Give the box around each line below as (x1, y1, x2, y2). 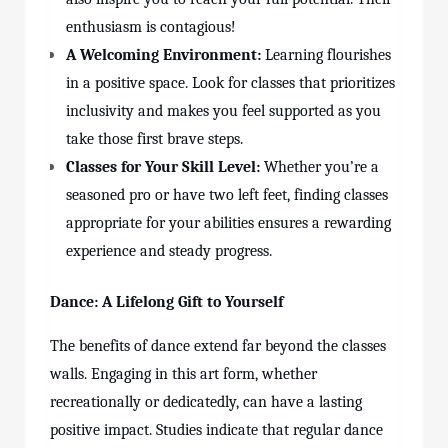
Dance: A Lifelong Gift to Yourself (50, 293, 283, 311)
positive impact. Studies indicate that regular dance (50, 421, 383, 439)
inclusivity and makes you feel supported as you (66, 102, 381, 120)
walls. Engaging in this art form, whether (50, 365, 317, 383)
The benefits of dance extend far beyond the (50, 337, 342, 355)
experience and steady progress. (66, 242, 272, 260)
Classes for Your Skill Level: (66, 158, 260, 176)
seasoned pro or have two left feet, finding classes (66, 186, 388, 204)
